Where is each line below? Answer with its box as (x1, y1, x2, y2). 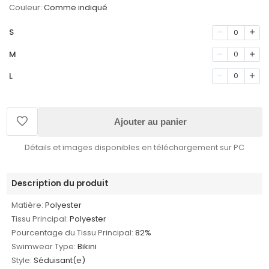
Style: (11, 254, 32, 266)
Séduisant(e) (34, 254, 86, 266)
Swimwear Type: (11, 240, 76, 252)
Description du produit (11, 177, 109, 189)
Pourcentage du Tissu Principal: (11, 226, 134, 238)
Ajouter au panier (113, 116, 187, 127)
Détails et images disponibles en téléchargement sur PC (25, 141, 244, 153)
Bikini (77, 240, 97, 252)
